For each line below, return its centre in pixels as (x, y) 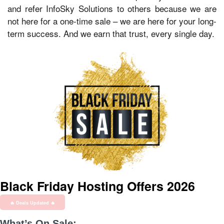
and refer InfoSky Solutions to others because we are (112, 8)
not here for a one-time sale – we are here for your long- (112, 21)
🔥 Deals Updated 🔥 (32, 203)
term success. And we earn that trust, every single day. (111, 33)
